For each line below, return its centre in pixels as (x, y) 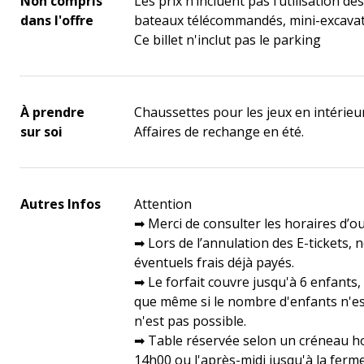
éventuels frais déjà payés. (214, 262)
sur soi (41, 132)
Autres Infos (61, 204)
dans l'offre (57, 20)
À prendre (52, 112)
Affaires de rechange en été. (219, 132)
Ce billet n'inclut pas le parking (227, 40)
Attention (163, 204)
